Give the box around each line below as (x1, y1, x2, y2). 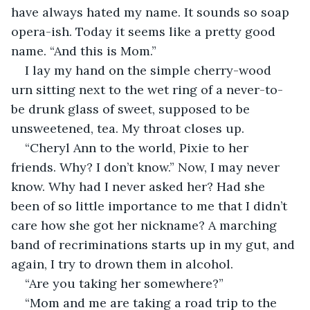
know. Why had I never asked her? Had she (11, 178, 268, 194)
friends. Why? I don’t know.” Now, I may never (11, 158, 283, 175)
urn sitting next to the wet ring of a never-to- (11, 81, 283, 98)
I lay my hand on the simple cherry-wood (25, 62, 275, 78)
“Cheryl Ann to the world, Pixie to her (25, 139, 252, 156)
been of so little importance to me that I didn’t (11, 197, 291, 214)
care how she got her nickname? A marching (11, 217, 280, 233)
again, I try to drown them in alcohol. (11, 255, 233, 272)
